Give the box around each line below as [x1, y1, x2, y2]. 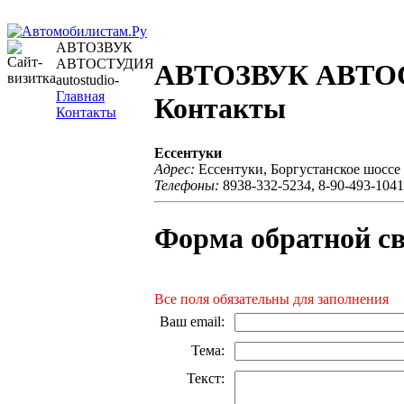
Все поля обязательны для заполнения [154, 290, 389, 307]
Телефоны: [154, 178, 219, 193]
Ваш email [160, 313, 221, 329]
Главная [56, 88, 105, 104]
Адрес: [154, 161, 195, 177]
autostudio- [56, 72, 119, 87]
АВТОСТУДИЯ [56, 56, 154, 71]
